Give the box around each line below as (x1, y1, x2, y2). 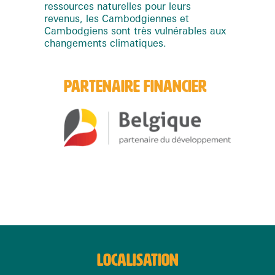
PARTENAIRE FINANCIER (64, 76, 207, 96)
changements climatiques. (44, 36, 166, 49)
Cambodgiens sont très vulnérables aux (44, 24, 226, 37)
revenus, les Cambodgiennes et (44, 12, 189, 25)
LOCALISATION (96, 250, 179, 270)
